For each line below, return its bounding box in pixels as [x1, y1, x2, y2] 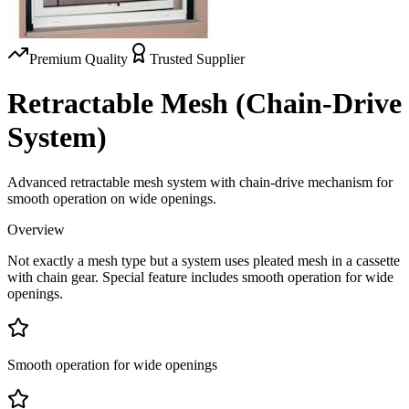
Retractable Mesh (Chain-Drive [7, 87, 402, 121]
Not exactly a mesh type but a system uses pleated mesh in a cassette [7, 252, 400, 268]
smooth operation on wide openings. [7, 190, 216, 206]
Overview [7, 221, 65, 237]
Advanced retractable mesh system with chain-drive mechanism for [7, 173, 393, 190]
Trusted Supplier [150, 50, 245, 67]
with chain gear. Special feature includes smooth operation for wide [7, 268, 393, 285]
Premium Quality [29, 50, 128, 67]
